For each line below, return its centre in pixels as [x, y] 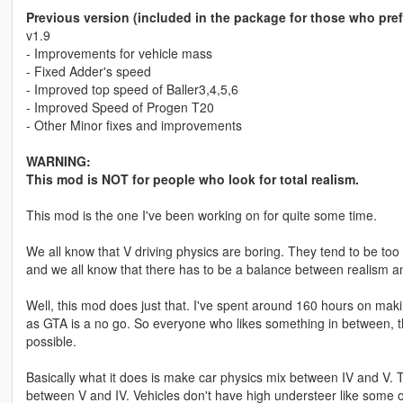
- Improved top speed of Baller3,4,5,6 [132, 90]
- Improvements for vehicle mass [119, 54]
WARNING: [58, 161]
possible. [51, 341]
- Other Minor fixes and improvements [134, 125]
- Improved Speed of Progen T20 [120, 107]
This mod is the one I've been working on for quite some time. [201, 215]
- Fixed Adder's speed [88, 72]
